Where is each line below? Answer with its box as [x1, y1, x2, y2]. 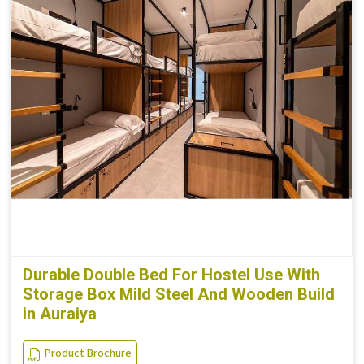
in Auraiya [23, 304, 97, 323]
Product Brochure [45, 345, 132, 362]
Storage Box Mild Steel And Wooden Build [23, 284, 335, 304]
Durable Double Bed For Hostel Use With [23, 265, 320, 284]
